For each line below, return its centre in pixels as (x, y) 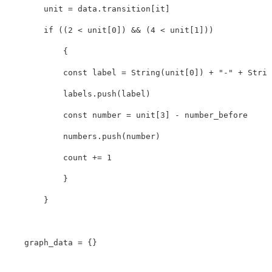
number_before (216, 115)
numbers (80, 137)
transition (126, 9)
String (146, 73)
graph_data (49, 243)
